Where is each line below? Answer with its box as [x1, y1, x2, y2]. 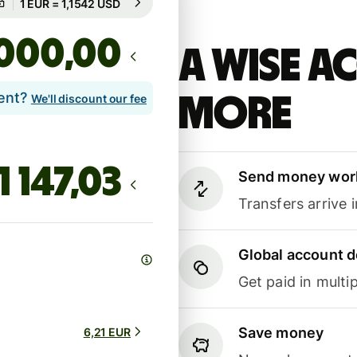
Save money [237, 324, 324, 342]
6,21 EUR [83, 324, 131, 339]
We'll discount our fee [30, 92, 147, 106]
